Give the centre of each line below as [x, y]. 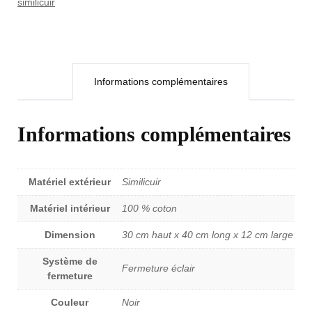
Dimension [70, 235]
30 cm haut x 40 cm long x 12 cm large [208, 235]
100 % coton [149, 209]
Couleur [70, 303]
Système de [70, 262]
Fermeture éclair [158, 268]
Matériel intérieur [70, 209]
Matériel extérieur [70, 182]
